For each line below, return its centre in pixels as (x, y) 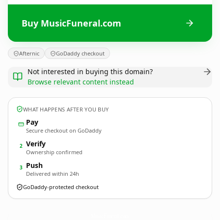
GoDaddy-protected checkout (61, 187)
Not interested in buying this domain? (90, 71)
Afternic (29, 53)
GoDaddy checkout (80, 53)
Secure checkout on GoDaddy (64, 130)
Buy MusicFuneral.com (71, 23)
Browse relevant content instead (81, 82)
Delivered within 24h (53, 174)
